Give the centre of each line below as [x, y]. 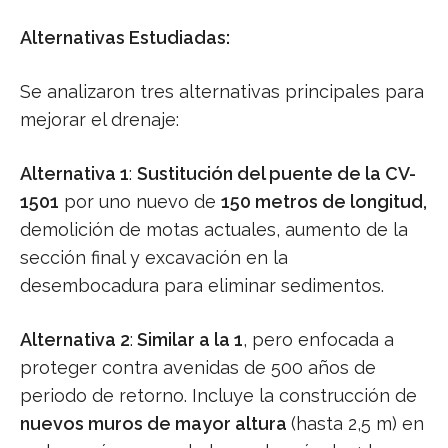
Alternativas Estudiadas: [125, 38]
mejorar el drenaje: [99, 120]
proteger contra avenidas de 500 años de [198, 368]
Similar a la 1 [188, 340]
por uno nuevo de [140, 202]
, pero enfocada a [318, 340]
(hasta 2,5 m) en [357, 424]
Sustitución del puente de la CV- [276, 174]
